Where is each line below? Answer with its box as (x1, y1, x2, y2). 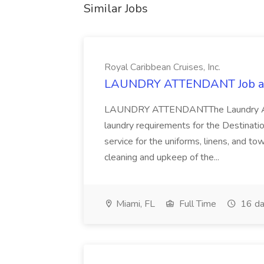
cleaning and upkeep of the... (104, 151, 222, 164)
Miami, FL (114, 197, 155, 210)
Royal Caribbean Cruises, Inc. (104, 61, 220, 74)
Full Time (177, 197, 216, 210)
